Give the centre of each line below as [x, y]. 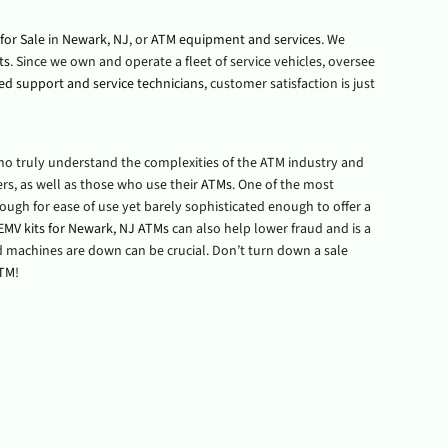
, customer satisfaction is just [289, 84]
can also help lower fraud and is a [269, 229]
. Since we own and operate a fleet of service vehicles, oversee [192, 62]
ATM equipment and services [235, 40]
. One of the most [282, 185]
